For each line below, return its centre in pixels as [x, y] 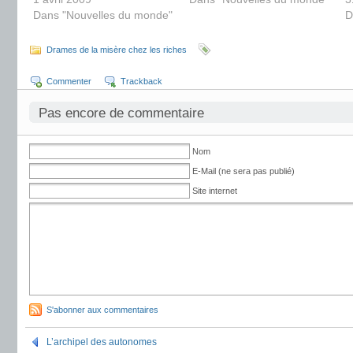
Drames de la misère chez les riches [117, 50]
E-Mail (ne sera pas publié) [243, 171]
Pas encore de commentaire [121, 113]
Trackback [141, 81]
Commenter [69, 81]
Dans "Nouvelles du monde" [103, 15]
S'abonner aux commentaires [102, 310]
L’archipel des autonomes [102, 342]
